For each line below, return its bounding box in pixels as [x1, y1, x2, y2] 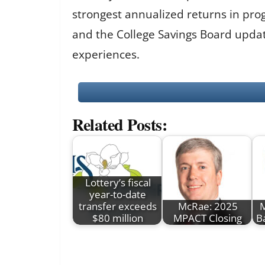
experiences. [72, 46, 140, 62]
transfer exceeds [79, 199, 157, 213]
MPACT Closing [173, 211, 242, 225]
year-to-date [89, 187, 146, 201]
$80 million [92, 211, 143, 225]
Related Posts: [72, 112, 167, 137]
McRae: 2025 [177, 199, 238, 213]
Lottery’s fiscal [85, 175, 151, 189]
